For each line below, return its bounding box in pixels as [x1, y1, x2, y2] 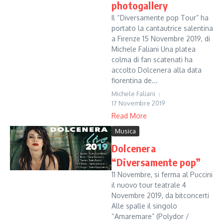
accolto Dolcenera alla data [111, 66, 202, 74]
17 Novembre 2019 [111, 99, 165, 107]
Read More [111, 111, 147, 120]
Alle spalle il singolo [111, 202, 177, 210]
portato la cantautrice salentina [111, 24, 213, 32]
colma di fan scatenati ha [111, 55, 193, 64]
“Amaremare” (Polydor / [111, 212, 189, 221]
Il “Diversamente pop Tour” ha [111, 13, 209, 22]
